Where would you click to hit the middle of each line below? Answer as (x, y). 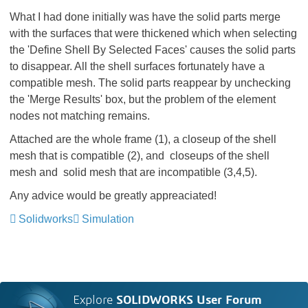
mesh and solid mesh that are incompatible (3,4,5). (133, 172)
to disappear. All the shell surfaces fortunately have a (137, 66)
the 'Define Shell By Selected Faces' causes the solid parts (153, 50)
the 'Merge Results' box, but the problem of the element (143, 99)
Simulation (108, 219)
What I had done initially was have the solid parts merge (145, 17)
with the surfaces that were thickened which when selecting (153, 33)
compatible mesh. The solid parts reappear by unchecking (150, 83)
